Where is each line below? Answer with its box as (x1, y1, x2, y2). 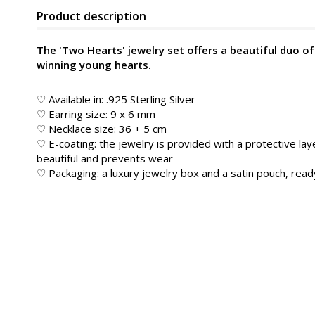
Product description (37, 8, 146, 24)
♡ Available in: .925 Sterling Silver (37, 92, 195, 106)
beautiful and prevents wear (37, 151, 173, 165)
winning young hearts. (37, 58, 151, 72)
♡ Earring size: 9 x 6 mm (37, 107, 155, 121)
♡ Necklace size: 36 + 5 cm (37, 122, 167, 136)
